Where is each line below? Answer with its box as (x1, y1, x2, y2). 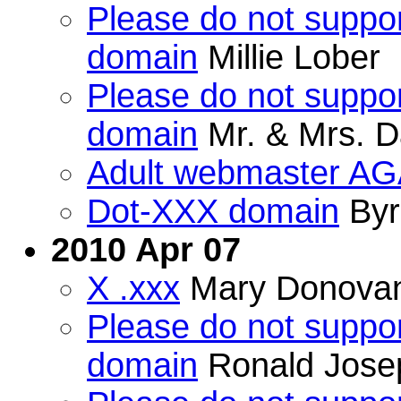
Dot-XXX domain (87, 192, 339, 230)
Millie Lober (198, 38, 380, 76)
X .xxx (87, 269, 180, 307)
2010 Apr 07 (51, 230, 241, 269)
